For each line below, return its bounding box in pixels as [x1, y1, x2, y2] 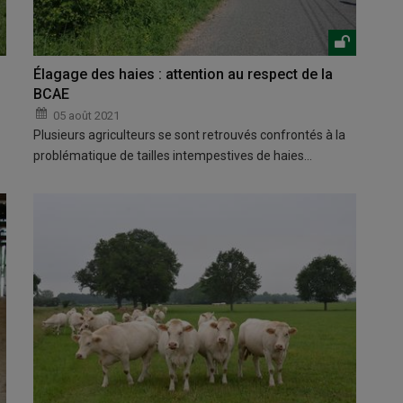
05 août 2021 [53, 109, 121, 123]
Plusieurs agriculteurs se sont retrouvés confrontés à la [33, 128, 346, 143]
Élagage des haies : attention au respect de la [33, 66, 334, 84]
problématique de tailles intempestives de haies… [33, 148, 313, 164]
